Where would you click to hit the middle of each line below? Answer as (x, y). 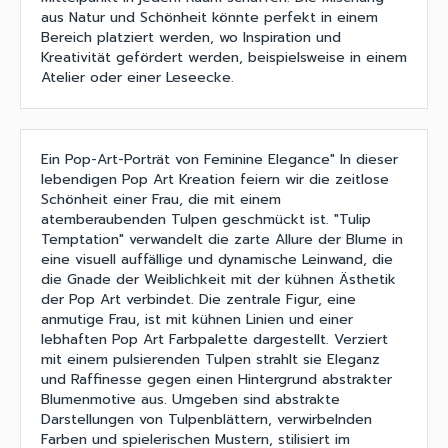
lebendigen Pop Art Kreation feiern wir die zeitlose (215, 180)
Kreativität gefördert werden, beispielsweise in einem (224, 58)
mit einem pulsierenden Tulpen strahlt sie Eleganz (210, 360)
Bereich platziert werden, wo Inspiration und (191, 38)
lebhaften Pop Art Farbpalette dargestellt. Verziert (214, 340)
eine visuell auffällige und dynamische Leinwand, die (217, 260)
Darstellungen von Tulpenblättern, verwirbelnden (206, 420)
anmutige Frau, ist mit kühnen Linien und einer (197, 320)
